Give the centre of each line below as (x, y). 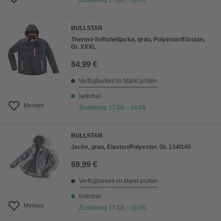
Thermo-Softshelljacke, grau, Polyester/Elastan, (138, 40)
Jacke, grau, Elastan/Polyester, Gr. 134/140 (131, 147)
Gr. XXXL (83, 47)
